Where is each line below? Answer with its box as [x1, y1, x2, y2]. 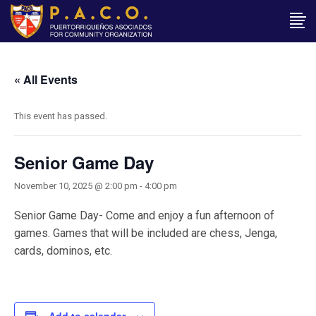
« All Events [14, 71, 78, 87]
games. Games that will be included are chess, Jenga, [14, 226, 277, 240]
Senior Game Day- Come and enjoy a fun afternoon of [14, 209, 274, 222]
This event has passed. [14, 111, 107, 121]
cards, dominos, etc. [14, 244, 112, 257]
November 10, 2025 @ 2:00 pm [14, 181, 138, 191]
